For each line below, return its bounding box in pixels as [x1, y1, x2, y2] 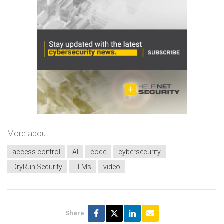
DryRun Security [12, 163, 62, 171]
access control [12, 148, 60, 156]
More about [7, 128, 48, 138]
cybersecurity [118, 148, 161, 156]
